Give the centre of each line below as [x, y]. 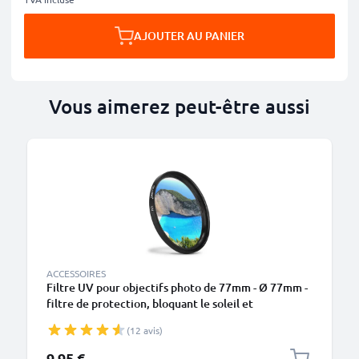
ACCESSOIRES [76, 273]
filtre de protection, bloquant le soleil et [150, 303]
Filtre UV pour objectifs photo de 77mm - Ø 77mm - [177, 287]
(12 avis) [145, 330]
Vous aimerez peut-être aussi [179, 106]
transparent [77, 319]
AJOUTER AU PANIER [189, 36]
